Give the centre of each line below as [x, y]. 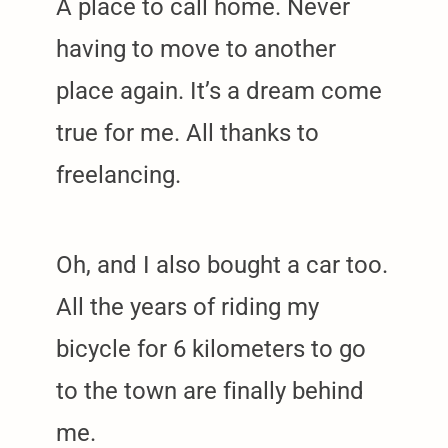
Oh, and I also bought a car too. [222, 264]
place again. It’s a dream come [219, 90]
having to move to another [196, 48]
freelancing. [118, 174]
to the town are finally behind [210, 390]
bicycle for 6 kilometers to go [211, 348]
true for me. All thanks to [187, 132]
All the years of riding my [187, 306]
